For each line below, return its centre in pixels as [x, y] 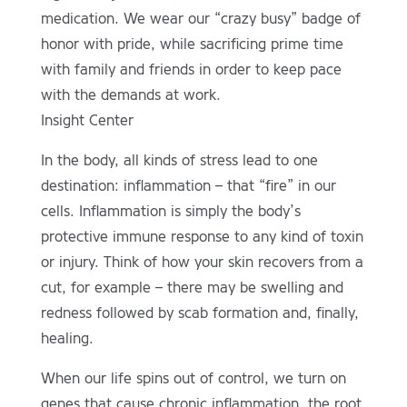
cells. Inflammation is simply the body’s [170, 212]
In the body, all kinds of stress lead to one [179, 161]
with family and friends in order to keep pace [191, 70]
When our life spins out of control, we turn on [193, 379]
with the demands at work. [130, 95]
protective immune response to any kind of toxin [202, 237]
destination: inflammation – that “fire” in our [188, 186]
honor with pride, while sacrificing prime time [192, 45]
